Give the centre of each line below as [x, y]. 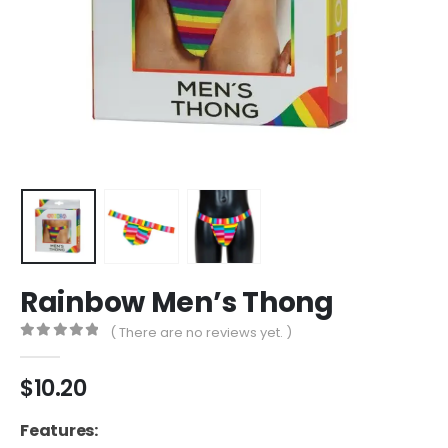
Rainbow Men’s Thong [177, 303]
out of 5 [72, 349]
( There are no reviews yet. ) [201, 333]
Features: [59, 431]
